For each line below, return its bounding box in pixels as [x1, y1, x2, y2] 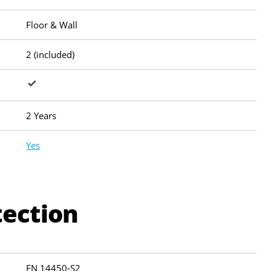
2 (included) [26, 48, 75, 61]
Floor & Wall [26, 19, 78, 31]
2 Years [26, 109, 57, 122]
